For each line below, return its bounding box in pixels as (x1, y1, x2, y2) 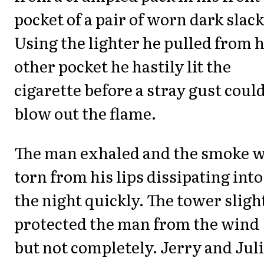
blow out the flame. (14, 101, 156, 125)
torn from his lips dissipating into (14, 164, 263, 187)
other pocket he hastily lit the (14, 54, 231, 78)
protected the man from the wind (14, 211, 259, 235)
